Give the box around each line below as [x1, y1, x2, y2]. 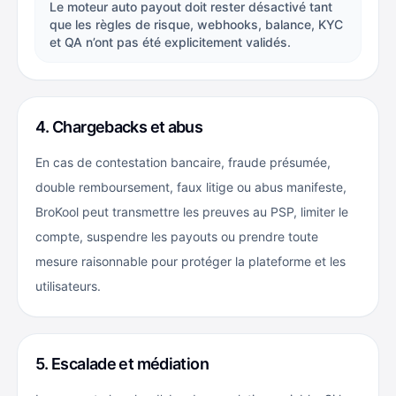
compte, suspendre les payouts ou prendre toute [35, 229, 318, 244]
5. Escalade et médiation [35, 354, 209, 373]
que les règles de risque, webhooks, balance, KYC [49, 17, 343, 32]
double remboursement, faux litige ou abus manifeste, [35, 179, 346, 194]
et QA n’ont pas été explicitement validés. [49, 34, 291, 49]
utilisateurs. [35, 278, 101, 293]
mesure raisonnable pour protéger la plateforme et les [35, 254, 346, 269]
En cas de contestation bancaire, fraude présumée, [35, 155, 331, 170]
